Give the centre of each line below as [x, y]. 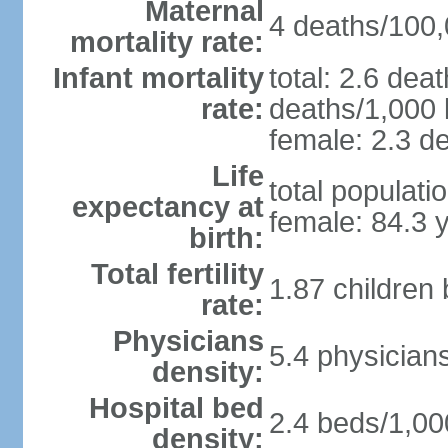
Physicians [188, 341]
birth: [226, 238]
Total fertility [177, 274]
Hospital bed [176, 408]
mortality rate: [166, 42]
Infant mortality [158, 78]
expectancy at [167, 207]
